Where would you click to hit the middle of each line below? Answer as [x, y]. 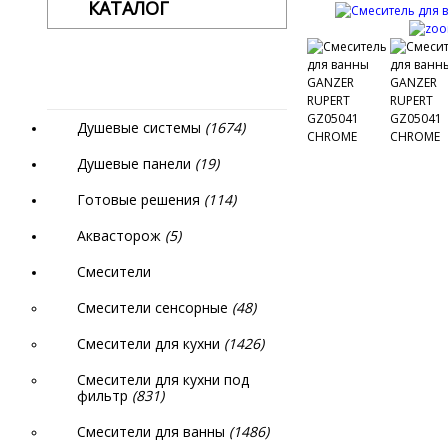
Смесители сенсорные [154, 307]
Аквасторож [121, 235]
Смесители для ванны [153, 431]
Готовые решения [140, 199]
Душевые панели [136, 163]
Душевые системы [141, 127]
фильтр [104, 395]
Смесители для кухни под [163, 379]
